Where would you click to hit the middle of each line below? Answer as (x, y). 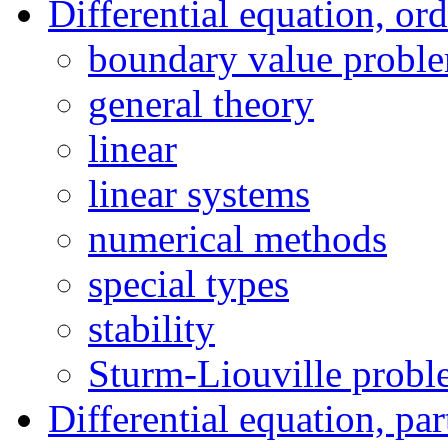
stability (151, 328)
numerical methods (237, 238)
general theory (201, 103)
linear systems (199, 193)
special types (188, 283)
